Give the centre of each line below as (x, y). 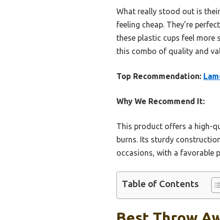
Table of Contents (160, 184)
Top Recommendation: (159, 76)
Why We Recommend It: (161, 101)
